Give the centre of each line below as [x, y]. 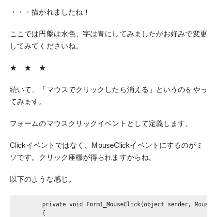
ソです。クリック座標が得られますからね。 [83, 157]
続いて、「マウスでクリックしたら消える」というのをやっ [108, 89]
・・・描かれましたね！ [50, 12]
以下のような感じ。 [43, 179]
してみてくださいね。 [46, 46]
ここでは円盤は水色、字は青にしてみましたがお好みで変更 [108, 33]
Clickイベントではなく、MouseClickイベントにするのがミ [107, 145]
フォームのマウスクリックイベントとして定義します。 [101, 123]
